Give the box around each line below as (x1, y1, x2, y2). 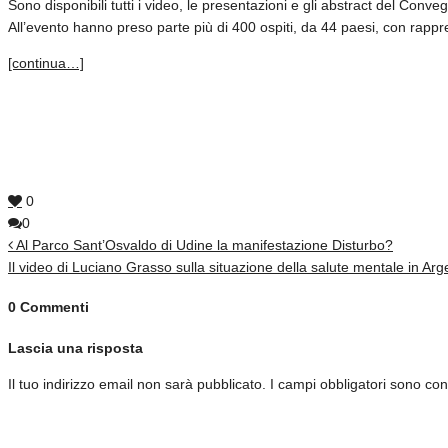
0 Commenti (8, 299, 89, 316)
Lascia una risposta (8, 340, 143, 357)
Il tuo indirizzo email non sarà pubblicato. (8, 376, 266, 393)
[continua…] (8, 54, 84, 71)
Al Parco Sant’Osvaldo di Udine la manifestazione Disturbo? (16, 236, 393, 253)
